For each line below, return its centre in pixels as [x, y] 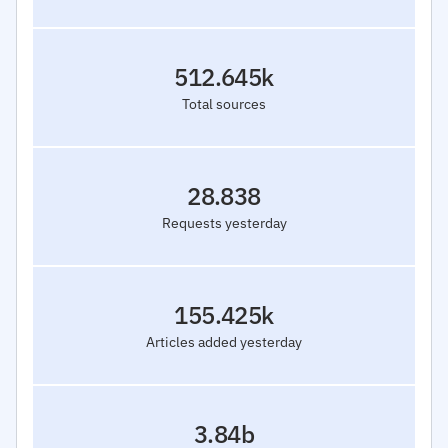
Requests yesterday [224, 222]
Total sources [224, 103]
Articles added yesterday [224, 341]
